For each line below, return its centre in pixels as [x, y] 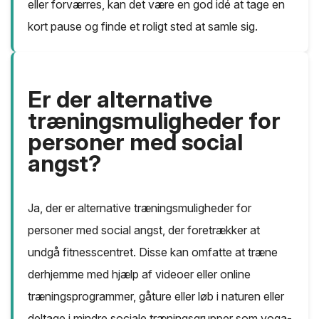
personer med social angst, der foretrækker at [144, 230]
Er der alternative [120, 100]
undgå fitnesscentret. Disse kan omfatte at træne [153, 252]
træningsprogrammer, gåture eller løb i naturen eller [156, 297]
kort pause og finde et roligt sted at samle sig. [143, 27]
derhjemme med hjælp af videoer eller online [139, 274]
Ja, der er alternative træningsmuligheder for [140, 208]
